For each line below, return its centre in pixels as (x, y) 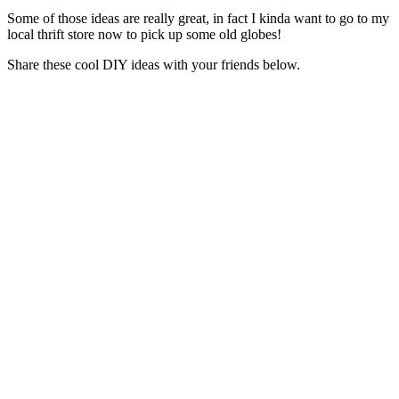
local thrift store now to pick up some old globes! (144, 34)
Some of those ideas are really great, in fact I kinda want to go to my (198, 18)
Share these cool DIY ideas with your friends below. (154, 64)
